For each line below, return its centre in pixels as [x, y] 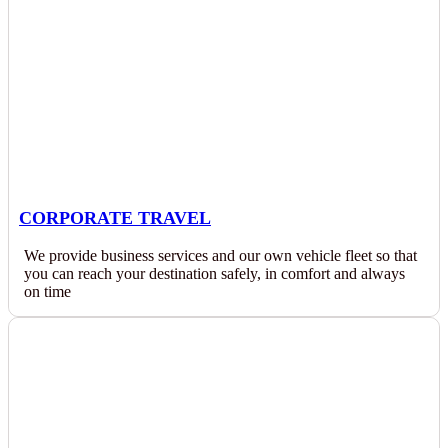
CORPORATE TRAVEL [115, 218]
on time [47, 291]
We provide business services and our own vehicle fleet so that [220, 255]
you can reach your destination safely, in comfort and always [214, 273]
